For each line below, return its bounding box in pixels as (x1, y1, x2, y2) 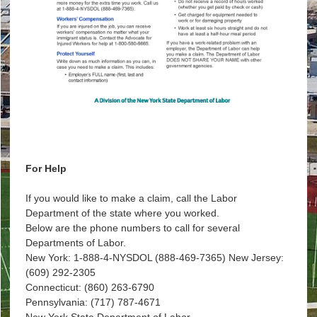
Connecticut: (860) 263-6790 (25, 282, 154, 294)
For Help (25, 163, 67, 175)
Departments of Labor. (25, 237, 126, 249)
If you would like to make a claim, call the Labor (25, 192, 237, 204)
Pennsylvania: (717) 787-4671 (25, 296, 161, 309)
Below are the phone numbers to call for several (25, 222, 240, 234)
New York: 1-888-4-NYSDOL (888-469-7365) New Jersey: (25, 252, 284, 264)
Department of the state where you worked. (25, 207, 219, 219)
